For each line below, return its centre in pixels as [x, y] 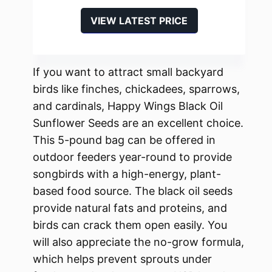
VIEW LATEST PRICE [139, 21]
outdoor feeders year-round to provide [132, 157]
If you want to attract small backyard [128, 72]
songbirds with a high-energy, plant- [127, 174]
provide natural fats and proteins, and [130, 208]
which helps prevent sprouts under [122, 259]
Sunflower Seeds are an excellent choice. [138, 123]
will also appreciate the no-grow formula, [138, 242]
